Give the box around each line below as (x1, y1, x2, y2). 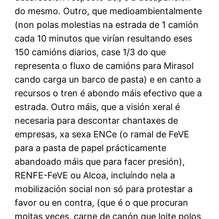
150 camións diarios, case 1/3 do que (15, 46, 166, 57)
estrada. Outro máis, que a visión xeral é (15, 101, 180, 112)
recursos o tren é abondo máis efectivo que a (15, 88, 202, 98)
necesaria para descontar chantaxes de (15, 115, 178, 126)
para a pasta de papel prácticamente (15, 142, 167, 153)
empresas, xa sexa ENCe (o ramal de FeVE (15, 129, 190, 139)
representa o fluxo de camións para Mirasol (15, 60, 194, 71)
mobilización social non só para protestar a (15, 183, 193, 194)
